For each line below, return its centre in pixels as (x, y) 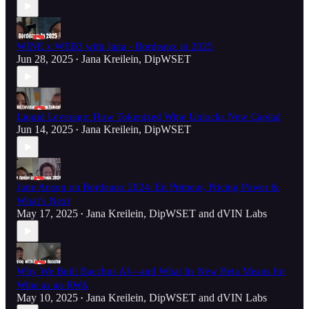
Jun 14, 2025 (45, 130)
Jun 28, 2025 (45, 59)
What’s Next (43, 201)
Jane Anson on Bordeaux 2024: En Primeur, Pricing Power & (148, 187)
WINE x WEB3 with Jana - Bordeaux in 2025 (115, 47)
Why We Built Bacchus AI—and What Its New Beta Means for (151, 271)
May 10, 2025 (47, 298)
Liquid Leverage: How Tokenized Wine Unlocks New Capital (149, 117)
